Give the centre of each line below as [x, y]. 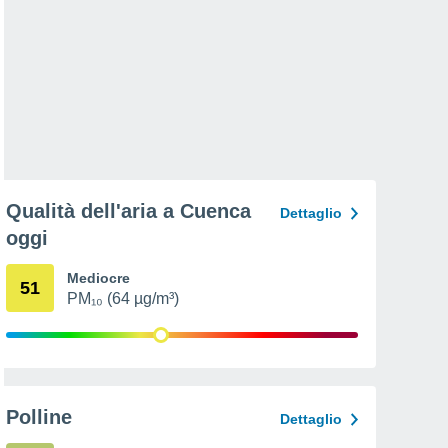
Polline [39, 417]
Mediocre [98, 278]
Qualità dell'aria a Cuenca [128, 211]
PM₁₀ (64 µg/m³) [123, 298]
